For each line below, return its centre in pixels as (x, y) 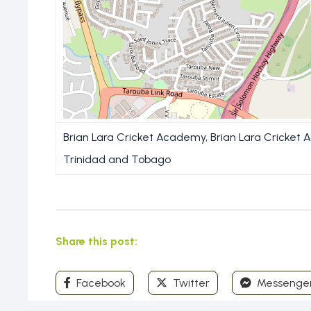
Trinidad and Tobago (117, 159)
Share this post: (96, 241)
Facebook (100, 283)
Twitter (190, 283)
